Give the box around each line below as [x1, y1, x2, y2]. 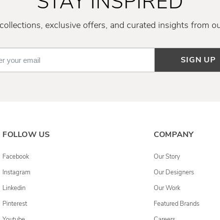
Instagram [2, 168, 31, 177]
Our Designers [153, 168, 194, 177]
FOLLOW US [2, 129, 50, 140]
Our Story [153, 152, 180, 161]
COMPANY [153, 129, 194, 140]
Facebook [2, 152, 29, 161]
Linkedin [2, 184, 26, 192]
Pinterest [2, 199, 27, 208]
